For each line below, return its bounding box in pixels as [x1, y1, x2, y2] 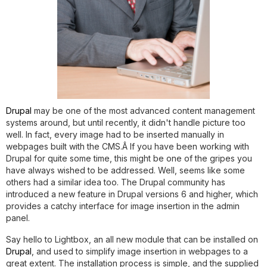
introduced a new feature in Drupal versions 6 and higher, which [6, 189, 258, 199]
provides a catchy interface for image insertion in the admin [6, 201, 240, 211]
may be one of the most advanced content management [32, 105, 255, 116]
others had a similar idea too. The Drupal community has [6, 177, 225, 187]
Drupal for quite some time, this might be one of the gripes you [6, 153, 252, 163]
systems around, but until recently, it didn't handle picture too [6, 117, 246, 128]
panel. [6, 213, 30, 223]
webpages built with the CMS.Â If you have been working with [6, 141, 249, 151]
